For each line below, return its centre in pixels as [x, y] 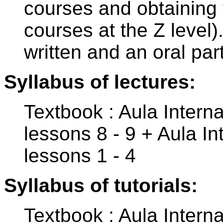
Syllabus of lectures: [100, 82]
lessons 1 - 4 [80, 156]
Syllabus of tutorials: [101, 186]
